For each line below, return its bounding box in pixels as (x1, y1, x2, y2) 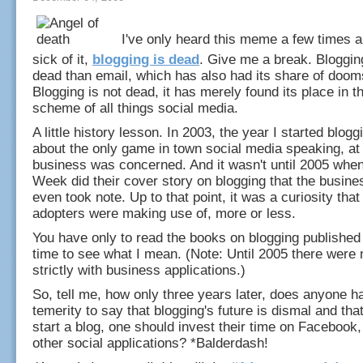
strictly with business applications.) (32, 263, 246, 278)
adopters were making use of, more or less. (32, 206, 296, 221)
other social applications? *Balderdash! (32, 335, 268, 351)
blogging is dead (92, 52, 199, 67)
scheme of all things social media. (32, 100, 238, 116)
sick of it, (32, 52, 92, 67)
